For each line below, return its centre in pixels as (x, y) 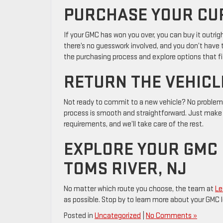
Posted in (79, 216)
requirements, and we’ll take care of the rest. (134, 124)
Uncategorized (118, 216)
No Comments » (171, 216)
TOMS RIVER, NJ (125, 169)
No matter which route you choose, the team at (139, 189)
